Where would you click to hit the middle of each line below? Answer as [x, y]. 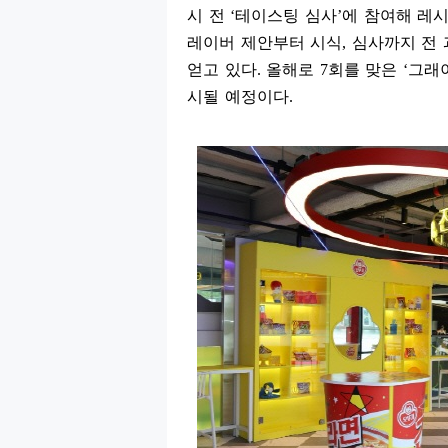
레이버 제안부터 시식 [265, 42]
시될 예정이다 [238, 96]
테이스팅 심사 [286, 15]
